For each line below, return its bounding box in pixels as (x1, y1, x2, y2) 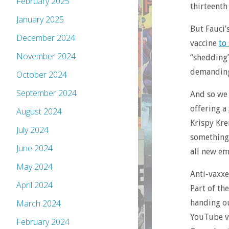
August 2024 (16, 106, 62, 118)
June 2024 (16, 143, 53, 154)
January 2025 (16, 14, 64, 26)
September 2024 (16, 87, 77, 99)
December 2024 (16, 32, 75, 44)
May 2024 (16, 161, 53, 173)
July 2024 (16, 124, 49, 136)
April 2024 (16, 179, 53, 191)
